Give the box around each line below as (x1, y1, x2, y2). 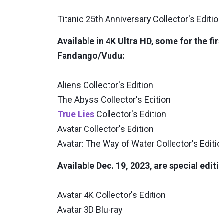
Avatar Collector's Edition (57, 124, 153, 134)
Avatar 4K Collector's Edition (57, 190, 166, 200)
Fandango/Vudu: (57, 50, 125, 61)
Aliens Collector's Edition (57, 80, 153, 90)
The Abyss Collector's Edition (57, 94, 171, 105)
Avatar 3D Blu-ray (57, 204, 123, 215)
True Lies (57, 109, 94, 120)
